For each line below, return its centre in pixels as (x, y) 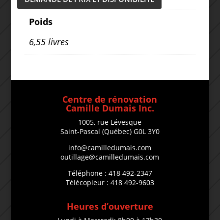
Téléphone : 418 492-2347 (110, 173)
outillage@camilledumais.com (110, 157)
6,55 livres (49, 41)
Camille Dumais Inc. (110, 108)
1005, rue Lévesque (110, 122)
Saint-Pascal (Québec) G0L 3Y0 (110, 132)
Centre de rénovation (110, 99)
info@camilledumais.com (110, 148)
